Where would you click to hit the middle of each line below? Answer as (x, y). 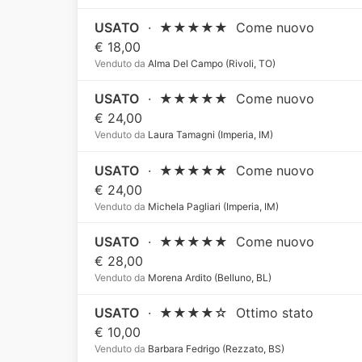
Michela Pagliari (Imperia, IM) (213, 206)
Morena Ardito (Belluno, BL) (209, 277)
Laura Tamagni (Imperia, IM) (210, 135)
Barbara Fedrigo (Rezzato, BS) (215, 349)
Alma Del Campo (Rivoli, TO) (211, 63)
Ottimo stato (275, 313)
